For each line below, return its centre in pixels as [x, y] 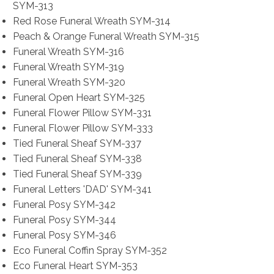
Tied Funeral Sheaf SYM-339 [77, 174]
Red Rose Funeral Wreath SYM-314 [91, 21]
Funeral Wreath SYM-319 [68, 67]
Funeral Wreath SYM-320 [69, 83]
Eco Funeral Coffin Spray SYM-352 [90, 251]
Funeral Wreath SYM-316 [68, 52]
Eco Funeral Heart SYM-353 [75, 266]
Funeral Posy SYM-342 [64, 205]
